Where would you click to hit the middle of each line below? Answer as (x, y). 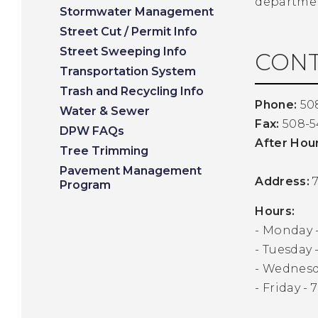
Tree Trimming (104, 150)
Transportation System (128, 71)
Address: (282, 182)
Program (85, 185)
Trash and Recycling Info (132, 91)
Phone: (278, 105)
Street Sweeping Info (123, 51)
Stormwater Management (137, 11)
